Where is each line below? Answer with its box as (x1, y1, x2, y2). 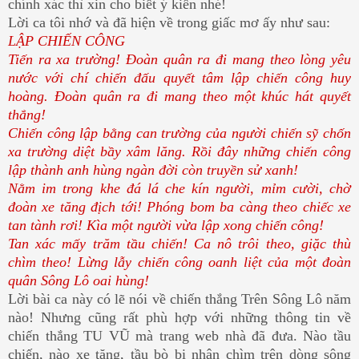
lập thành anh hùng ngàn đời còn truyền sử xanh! (8, 162, 298, 179)
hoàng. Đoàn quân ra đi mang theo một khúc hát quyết (8, 88, 351, 105)
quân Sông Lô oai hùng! (8, 272, 149, 289)
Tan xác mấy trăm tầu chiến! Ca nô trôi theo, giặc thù (8, 236, 351, 252)
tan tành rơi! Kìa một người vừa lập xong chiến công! (8, 217, 324, 234)
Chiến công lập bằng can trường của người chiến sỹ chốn (8, 125, 351, 142)
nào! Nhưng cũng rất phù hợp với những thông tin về (8, 309, 351, 326)
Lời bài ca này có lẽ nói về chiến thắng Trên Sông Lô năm (8, 291, 351, 308)
